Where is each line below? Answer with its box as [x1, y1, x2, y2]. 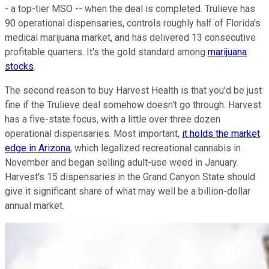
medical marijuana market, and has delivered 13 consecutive [5, 32, 256, 44]
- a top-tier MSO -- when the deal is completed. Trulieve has [5, 3, 255, 15]
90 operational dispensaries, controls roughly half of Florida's [5, 17, 261, 29]
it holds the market [182, 128, 260, 140]
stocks [5, 61, 34, 73]
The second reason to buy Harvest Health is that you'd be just [5, 85, 262, 97]
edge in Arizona [5, 142, 70, 154]
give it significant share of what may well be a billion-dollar [5, 186, 250, 198]
